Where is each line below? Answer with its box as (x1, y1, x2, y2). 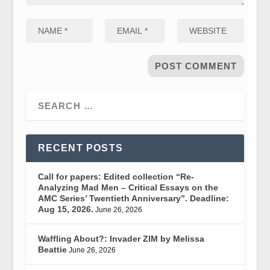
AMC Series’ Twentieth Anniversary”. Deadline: (37, 193, 229, 203)
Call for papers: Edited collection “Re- (37, 171, 194, 181)
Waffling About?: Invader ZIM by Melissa (37, 233, 204, 243)
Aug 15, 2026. (37, 204, 93, 214)
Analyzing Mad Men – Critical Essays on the (37, 182, 218, 192)
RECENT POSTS (37, 142, 123, 153)
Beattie (37, 244, 67, 254)
